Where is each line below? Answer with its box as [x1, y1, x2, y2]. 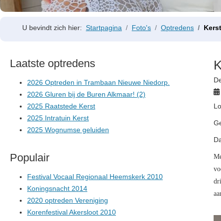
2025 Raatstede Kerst [27, 102, 95, 110]
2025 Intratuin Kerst [27, 113, 89, 122]
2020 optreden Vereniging [27, 196, 108, 204]
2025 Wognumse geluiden [27, 125, 109, 134]
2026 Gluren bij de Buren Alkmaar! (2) [27, 90, 146, 98]
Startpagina [86, 24, 122, 32]
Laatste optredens [10, 57, 95, 70]
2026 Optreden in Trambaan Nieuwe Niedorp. [27, 78, 170, 86]
